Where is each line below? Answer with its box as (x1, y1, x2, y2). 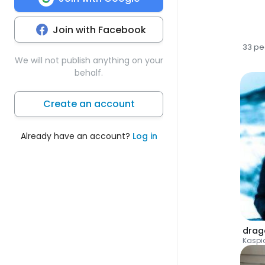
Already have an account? (20, 130, 132, 142)
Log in (132, 130, 157, 142)
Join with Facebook (53, 22, 146, 37)
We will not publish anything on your (14, 54, 163, 66)
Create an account (43, 96, 135, 111)
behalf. (75, 66, 103, 79)
